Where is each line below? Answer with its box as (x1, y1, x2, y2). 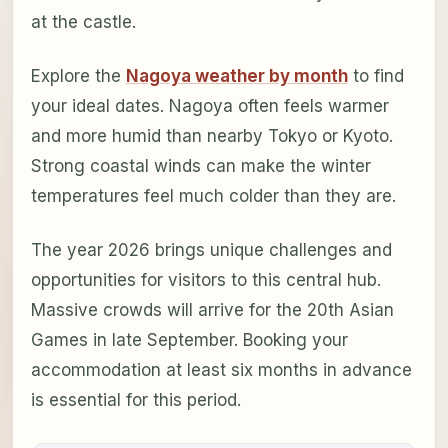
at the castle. (30, 11, 136, 32)
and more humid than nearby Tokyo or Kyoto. (30, 125, 393, 146)
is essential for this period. (30, 389, 241, 410)
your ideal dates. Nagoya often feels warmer (30, 95, 389, 116)
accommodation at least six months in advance (30, 359, 412, 380)
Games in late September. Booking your (30, 329, 348, 350)
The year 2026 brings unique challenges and (30, 239, 392, 260)
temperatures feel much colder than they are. (30, 185, 396, 206)
